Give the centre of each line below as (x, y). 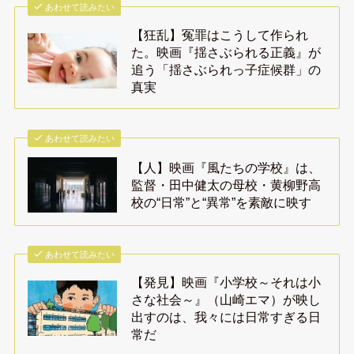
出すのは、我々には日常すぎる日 (226, 317)
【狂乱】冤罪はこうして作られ (220, 34)
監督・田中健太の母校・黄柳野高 (226, 185)
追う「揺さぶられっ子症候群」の (226, 69)
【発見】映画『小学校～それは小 (226, 282)
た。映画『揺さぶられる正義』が (226, 52)
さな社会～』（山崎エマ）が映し (226, 300)
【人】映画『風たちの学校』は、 (226, 167)
